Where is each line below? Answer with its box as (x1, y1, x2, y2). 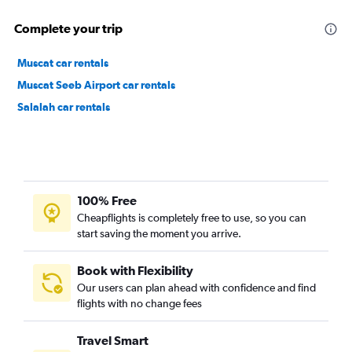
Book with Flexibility (77, 262, 193, 277)
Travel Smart (77, 332, 148, 347)
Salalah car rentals (17, 100, 110, 113)
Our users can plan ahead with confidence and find (77, 280, 316, 294)
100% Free (77, 192, 137, 207)
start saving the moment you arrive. (77, 226, 241, 240)
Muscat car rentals (17, 56, 108, 69)
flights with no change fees (77, 296, 202, 310)
